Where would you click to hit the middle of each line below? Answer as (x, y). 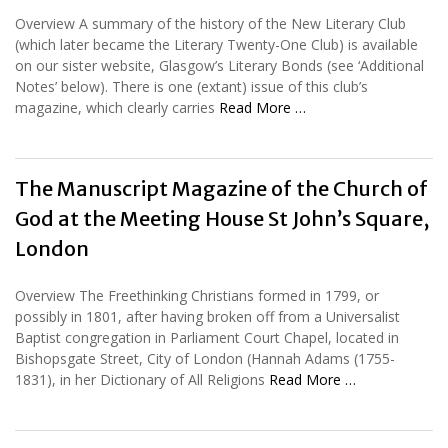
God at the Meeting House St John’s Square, (222, 218)
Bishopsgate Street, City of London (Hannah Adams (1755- (205, 358)
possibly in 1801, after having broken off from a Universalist (207, 316)
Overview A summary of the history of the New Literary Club (210, 23)
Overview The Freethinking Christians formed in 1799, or (197, 295)
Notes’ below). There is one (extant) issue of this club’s (191, 86)
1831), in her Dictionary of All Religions (142, 379)
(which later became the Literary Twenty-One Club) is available (216, 44)
